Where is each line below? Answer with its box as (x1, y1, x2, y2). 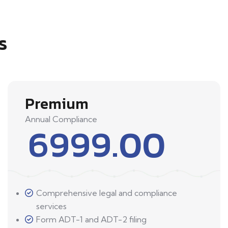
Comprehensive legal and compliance (36, 188, 177, 198)
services (36, 201, 67, 212)
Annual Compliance (25, 114, 97, 125)
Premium (25, 92, 89, 116)
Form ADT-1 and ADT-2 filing (36, 214, 147, 225)
